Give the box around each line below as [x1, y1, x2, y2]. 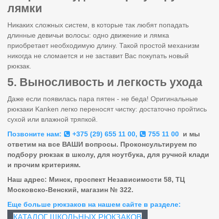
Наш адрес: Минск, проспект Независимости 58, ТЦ [7, 175, 185, 183]
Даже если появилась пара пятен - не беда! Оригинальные [7, 94, 198, 103]
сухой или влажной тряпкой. [7, 115, 98, 123]
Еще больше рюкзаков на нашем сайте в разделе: [7, 200, 183, 208]
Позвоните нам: [7, 130, 64, 138]
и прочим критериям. [7, 160, 81, 169]
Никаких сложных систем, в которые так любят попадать [7, 21, 189, 29]
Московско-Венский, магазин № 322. [7, 185, 133, 194]
